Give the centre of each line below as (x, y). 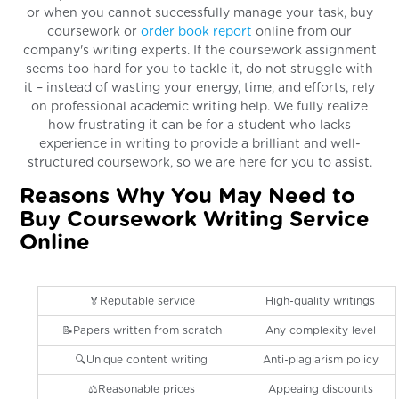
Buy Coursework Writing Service (195, 220)
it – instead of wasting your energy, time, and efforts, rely (199, 88)
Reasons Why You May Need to (188, 196)
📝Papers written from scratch (142, 330)
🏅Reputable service (142, 301)
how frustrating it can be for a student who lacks (199, 125)
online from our (302, 32)
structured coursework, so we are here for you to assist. (199, 163)
